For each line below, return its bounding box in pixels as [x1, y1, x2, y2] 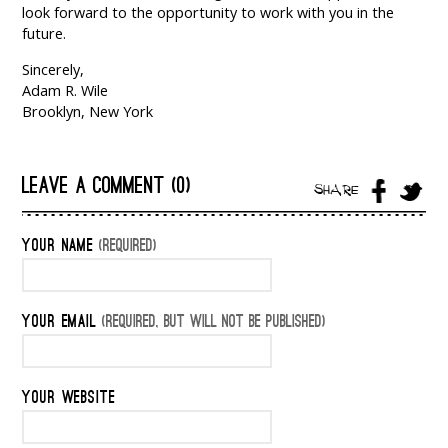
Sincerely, [22, 60, 85, 80]
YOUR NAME [22, 239, 94, 256]
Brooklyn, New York [22, 102, 154, 122]
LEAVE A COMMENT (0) [22, 176, 192, 200]
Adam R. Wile [22, 81, 109, 101]
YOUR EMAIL [22, 315, 97, 332]
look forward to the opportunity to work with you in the [22, 3, 395, 23]
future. [22, 24, 67, 44]
